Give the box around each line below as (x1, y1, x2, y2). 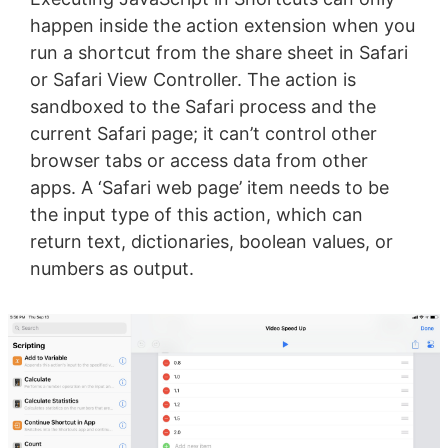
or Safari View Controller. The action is (29, 69, 356, 91)
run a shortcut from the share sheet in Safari (29, 42, 408, 64)
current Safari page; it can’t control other (29, 123, 377, 145)
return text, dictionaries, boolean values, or (29, 231, 393, 253)
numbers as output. (29, 258, 194, 280)
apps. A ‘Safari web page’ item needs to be (29, 177, 389, 199)
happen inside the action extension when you (29, 15, 415, 37)
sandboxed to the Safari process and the (29, 96, 376, 118)
